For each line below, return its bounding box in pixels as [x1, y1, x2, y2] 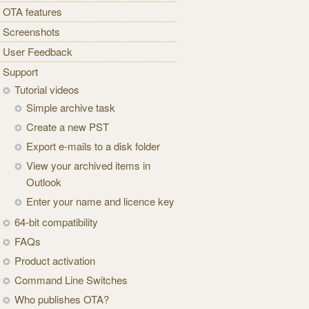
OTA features [3, 4, 63, 19]
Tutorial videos [14, 82, 80, 97]
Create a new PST [26, 119, 110, 134]
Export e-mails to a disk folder [26, 139, 161, 154]
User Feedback [3, 44, 73, 59]
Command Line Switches [14, 272, 128, 288]
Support [3, 64, 39, 79]
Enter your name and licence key [26, 194, 175, 209]
